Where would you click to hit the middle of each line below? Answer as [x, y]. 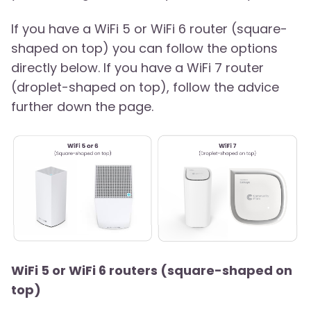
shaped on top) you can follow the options [144, 48]
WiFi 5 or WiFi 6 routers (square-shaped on [152, 271]
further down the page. [82, 107]
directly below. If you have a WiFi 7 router [137, 68]
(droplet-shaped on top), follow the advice [145, 87]
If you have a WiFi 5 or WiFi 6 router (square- [149, 29]
